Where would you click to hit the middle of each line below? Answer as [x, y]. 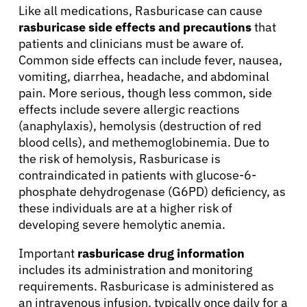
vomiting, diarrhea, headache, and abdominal [144, 76]
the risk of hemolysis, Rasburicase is [120, 158]
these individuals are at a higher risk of [125, 208]
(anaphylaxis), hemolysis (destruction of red [140, 125]
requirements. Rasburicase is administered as [146, 286]
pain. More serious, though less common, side [145, 93]
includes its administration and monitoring [136, 269]
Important [48, 253]
